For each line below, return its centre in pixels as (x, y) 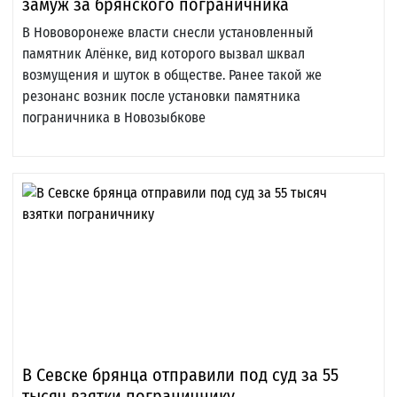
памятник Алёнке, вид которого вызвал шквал (163, 54)
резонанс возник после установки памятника (161, 97)
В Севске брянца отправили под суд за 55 (180, 375)
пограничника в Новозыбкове (114, 118)
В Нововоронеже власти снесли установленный (168, 33)
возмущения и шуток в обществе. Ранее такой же (172, 75)
